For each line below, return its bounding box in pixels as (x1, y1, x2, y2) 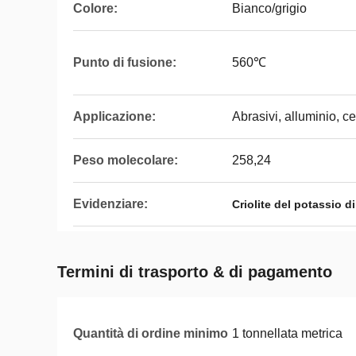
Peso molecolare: (73, 153, 178, 167)
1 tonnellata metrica (232, 327, 342, 340)
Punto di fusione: (73, 56, 176, 69)
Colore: (73, 2, 118, 15)
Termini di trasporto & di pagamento (57, 263, 332, 281)
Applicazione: (73, 110, 156, 123)
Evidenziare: (73, 197, 148, 211)
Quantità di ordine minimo (73, 327, 228, 340)
